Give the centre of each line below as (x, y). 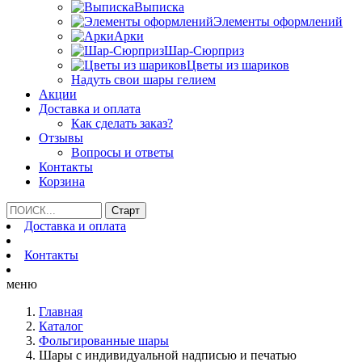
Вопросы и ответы (122, 152)
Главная (61, 311)
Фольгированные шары (104, 341)
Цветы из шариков (238, 65)
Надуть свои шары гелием (143, 80)
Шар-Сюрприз (204, 51)
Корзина (62, 181)
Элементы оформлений (278, 21)
